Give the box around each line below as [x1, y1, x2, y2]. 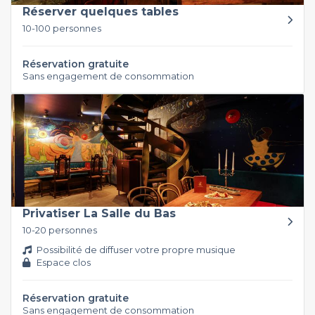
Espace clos [34, 256, 91, 268]
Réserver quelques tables [22, 4, 179, 18]
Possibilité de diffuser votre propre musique [34, 243, 236, 255]
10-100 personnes [22, 22, 101, 34]
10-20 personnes [22, 224, 97, 236]
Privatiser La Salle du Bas [22, 206, 176, 220]
